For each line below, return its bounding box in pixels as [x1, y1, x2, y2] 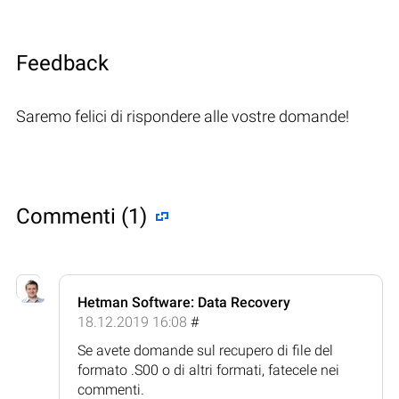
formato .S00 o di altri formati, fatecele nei [77, 361, 339, 379]
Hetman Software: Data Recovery [77, 293, 290, 311]
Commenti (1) [16, 203, 147, 229]
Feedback [16, 50, 109, 76]
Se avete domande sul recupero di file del [77, 341, 333, 359]
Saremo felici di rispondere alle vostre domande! [16, 106, 349, 126]
